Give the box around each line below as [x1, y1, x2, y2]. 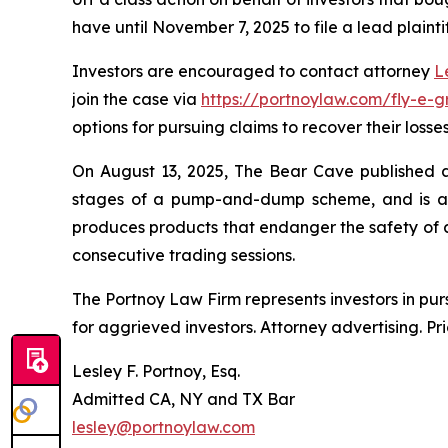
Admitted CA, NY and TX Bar [72, 388, 295, 409]
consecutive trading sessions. [72, 244, 295, 265]
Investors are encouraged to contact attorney [72, 60, 434, 81]
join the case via [72, 88, 201, 109]
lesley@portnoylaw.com [72, 416, 255, 437]
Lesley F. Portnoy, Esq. [72, 360, 240, 381]
